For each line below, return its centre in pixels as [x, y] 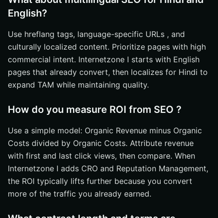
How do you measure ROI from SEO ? [95, 109]
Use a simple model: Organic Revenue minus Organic [105, 130]
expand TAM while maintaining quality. [78, 85]
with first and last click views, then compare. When [101, 156]
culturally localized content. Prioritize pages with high [107, 47]
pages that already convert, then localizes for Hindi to [108, 72]
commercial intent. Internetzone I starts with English [104, 59]
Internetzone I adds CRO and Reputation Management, [108, 168]
